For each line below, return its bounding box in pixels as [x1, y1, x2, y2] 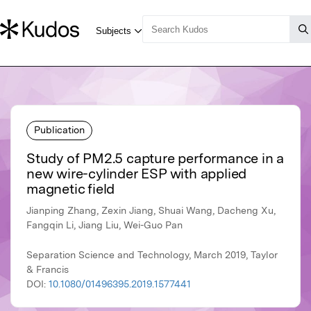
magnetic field [26, 180, 115, 198]
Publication [34, 124, 85, 135]
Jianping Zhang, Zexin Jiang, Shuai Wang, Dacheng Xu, [26, 205, 276, 217]
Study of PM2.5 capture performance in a [26, 150, 285, 167]
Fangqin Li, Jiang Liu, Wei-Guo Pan [26, 219, 183, 231]
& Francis [26, 264, 69, 276]
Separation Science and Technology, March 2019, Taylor [26, 249, 278, 261]
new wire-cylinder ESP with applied [26, 165, 247, 183]
